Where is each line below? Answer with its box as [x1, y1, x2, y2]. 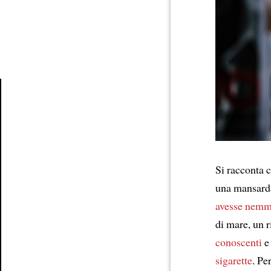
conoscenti [215, 234, 262, 249]
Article [13, 108, 40, 119]
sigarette [215, 252, 252, 267]
